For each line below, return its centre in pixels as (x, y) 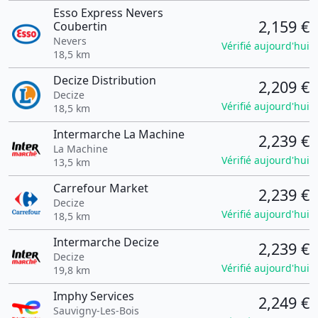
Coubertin (80, 26)
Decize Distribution (104, 80)
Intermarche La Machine (119, 134)
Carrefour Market (100, 188)
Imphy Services (93, 296)
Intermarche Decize (106, 242)
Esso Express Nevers (108, 13)
